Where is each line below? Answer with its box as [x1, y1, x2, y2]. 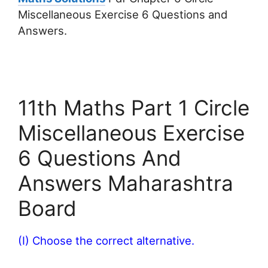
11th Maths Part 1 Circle [18, 95, 249, 121]
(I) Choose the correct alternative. [18, 234, 194, 248]
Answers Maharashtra [18, 170, 233, 196]
